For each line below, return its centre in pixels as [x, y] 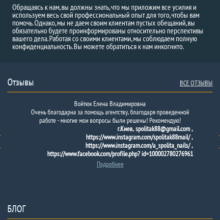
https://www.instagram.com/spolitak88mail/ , [139, 137]
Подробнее [110, 164]
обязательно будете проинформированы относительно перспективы [108, 30]
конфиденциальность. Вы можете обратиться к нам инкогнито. [98, 46]
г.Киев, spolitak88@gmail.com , [155, 129]
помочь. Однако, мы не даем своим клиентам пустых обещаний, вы [104, 23]
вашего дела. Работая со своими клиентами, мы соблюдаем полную [105, 38]
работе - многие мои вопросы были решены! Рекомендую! [110, 120]
